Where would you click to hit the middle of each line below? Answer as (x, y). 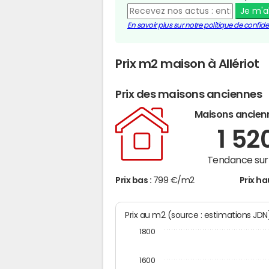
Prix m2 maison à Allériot (187, 63)
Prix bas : (134, 180)
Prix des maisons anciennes (189, 95)
